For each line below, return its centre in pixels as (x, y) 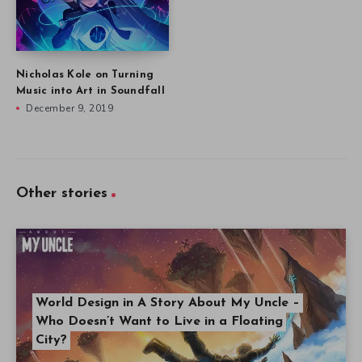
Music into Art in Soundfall (90, 91)
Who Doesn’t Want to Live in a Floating (159, 322)
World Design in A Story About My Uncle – (168, 303)
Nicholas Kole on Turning (85, 75)
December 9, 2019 (69, 109)
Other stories (62, 194)
